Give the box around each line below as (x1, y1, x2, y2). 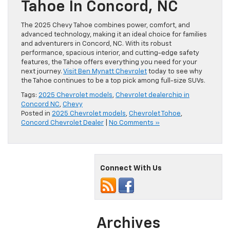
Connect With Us (100, 165, 162, 172)
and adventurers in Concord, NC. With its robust (21, 41, 171, 48)
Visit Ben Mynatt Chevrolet (63, 68, 147, 75)
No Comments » (109, 120, 160, 127)
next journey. (21, 68, 63, 75)
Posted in (21, 110, 52, 118)
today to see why (147, 68, 202, 75)
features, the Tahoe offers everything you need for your (21, 59, 197, 66)
